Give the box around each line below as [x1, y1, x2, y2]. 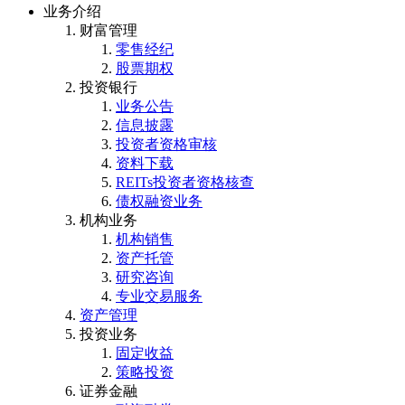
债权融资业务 [116, 193, 202, 209]
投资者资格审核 [116, 136, 217, 152]
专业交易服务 [116, 287, 202, 304]
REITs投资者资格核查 [116, 174, 254, 190]
